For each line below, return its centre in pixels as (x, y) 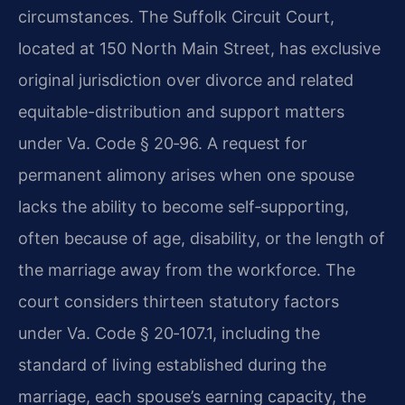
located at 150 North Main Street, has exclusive (199, 48)
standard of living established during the (172, 364)
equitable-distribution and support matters (181, 111)
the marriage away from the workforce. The (187, 269)
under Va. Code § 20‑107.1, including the (169, 333)
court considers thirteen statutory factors (179, 301)
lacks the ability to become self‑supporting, (184, 206)
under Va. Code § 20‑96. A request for (163, 143)
